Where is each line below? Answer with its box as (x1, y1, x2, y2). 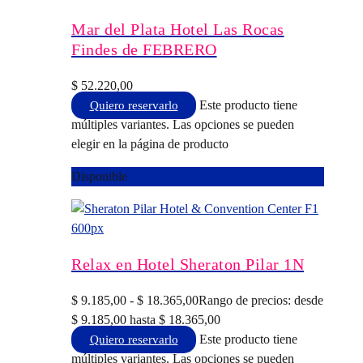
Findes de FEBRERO (71, 40, 217, 58)
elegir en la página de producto (71, 136, 228, 151)
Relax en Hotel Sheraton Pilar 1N (71, 254, 304, 273)
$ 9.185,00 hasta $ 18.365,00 (71, 312, 220, 327)
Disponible (71, 169, 127, 183)
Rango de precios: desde (199, 293, 323, 307)
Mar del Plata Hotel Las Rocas (71, 19, 284, 38)
